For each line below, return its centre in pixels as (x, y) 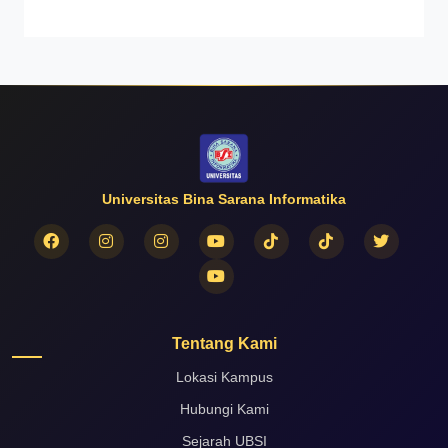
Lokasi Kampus (224, 377)
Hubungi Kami (224, 409)
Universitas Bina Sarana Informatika (224, 198)
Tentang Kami (224, 343)
